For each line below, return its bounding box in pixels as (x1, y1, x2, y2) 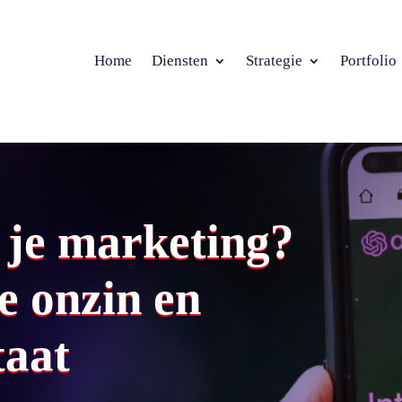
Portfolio (340, 52, 397, 69)
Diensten (152, 52, 208, 69)
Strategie (246, 52, 302, 69)
